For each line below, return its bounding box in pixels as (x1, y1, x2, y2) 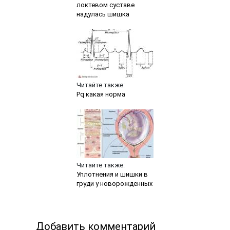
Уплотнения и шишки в (76, 170, 148, 178)
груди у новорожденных (76, 179, 152, 187)
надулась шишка (76, 10, 129, 18)
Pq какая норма (76, 90, 125, 98)
